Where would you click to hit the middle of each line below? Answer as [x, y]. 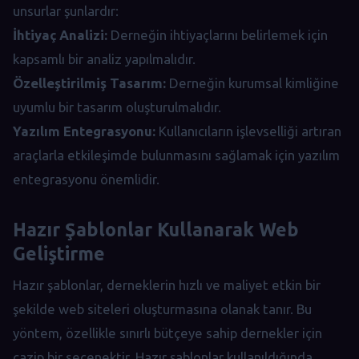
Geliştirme [59, 254]
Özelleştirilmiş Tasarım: [89, 83]
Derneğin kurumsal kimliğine [252, 83]
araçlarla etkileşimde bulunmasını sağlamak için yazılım [176, 155]
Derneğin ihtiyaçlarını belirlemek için [218, 35]
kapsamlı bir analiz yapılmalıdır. [104, 59]
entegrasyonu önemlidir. [86, 179]
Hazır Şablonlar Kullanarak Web [156, 230]
